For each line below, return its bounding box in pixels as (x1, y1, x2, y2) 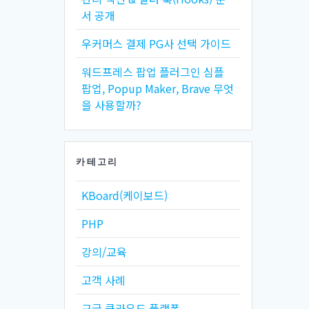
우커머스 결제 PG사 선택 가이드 (81, 34, 232, 52)
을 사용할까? (81, 96, 142, 113)
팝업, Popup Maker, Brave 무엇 (81, 79, 235, 97)
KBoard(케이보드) (81, 186, 168, 203)
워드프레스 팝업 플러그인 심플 (81, 63, 225, 80)
